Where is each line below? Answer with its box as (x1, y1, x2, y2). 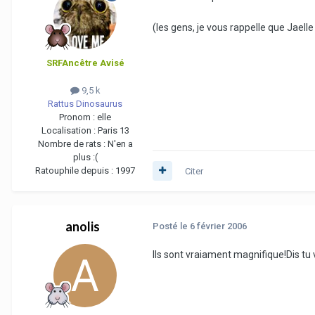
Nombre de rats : (37, 138, 108, 149)
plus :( (72, 151, 98, 162)
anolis (65, 218, 100, 234)
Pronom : (59, 111, 97, 122)
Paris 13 (97, 124, 129, 136)
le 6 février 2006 (180, 220, 247, 231)
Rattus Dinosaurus (48, 98, 122, 109)
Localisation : (41, 124, 98, 136)
